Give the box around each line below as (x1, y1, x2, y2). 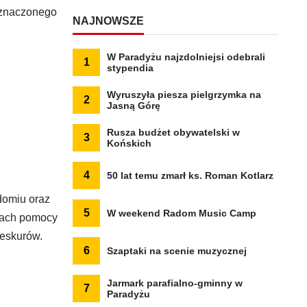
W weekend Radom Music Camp (107, 208, 256, 219)
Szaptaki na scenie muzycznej (107, 245, 247, 256)
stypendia (107, 62, 153, 73)
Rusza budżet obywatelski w (107, 127, 240, 138)
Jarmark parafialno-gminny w (107, 278, 243, 288)
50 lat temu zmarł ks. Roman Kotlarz (107, 170, 273, 181)
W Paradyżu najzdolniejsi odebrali (107, 51, 265, 62)
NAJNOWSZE (73, 15, 144, 27)
